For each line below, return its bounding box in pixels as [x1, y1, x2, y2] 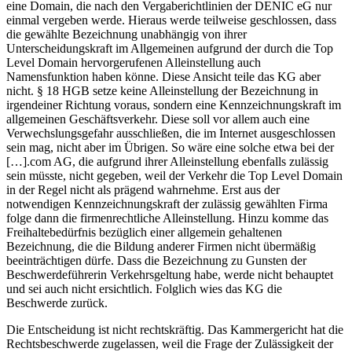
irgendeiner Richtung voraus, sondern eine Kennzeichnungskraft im [6, 97, 341, 112]
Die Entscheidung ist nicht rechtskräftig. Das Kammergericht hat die [6, 322, 343, 336]
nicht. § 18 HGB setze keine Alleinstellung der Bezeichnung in [6, 83, 318, 97]
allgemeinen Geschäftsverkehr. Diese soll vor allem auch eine [6, 112, 310, 126]
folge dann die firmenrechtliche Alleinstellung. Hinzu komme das [6, 211, 328, 225]
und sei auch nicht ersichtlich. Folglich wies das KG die [6, 281, 282, 295]
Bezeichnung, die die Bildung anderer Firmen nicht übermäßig [6, 239, 316, 253]
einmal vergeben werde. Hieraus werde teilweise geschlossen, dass [6, 13, 336, 27]
